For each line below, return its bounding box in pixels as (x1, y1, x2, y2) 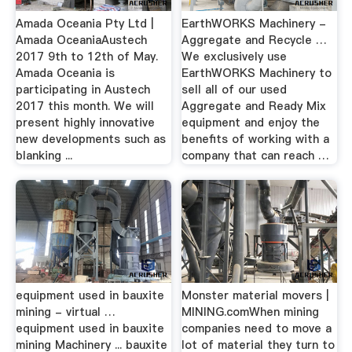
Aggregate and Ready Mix (181, 98, 327, 115)
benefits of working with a (181, 131, 330, 148)
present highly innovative (15, 115, 155, 131)
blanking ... (15, 148, 72, 164)
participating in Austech (15, 82, 150, 98)
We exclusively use (181, 49, 288, 65)
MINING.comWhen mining (181, 303, 320, 320)
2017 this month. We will (15, 98, 154, 115)
